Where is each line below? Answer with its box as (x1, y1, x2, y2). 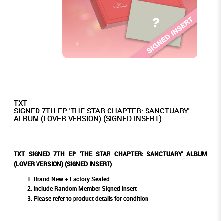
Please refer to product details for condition (33, 194, 148, 203)
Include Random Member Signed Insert (33, 184, 137, 193)
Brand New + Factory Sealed (33, 175, 110, 184)
